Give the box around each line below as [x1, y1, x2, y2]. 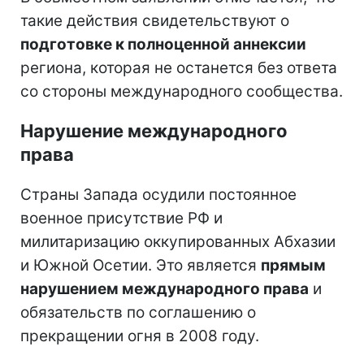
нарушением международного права [20, 279, 309, 298]
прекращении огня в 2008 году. [20, 326, 259, 345]
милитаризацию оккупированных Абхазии [20, 232, 336, 251]
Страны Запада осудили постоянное [20, 184, 297, 204]
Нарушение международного [20, 119, 288, 141]
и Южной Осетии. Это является [20, 255, 261, 275]
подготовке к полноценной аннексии [20, 34, 306, 54]
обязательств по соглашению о [20, 302, 256, 322]
